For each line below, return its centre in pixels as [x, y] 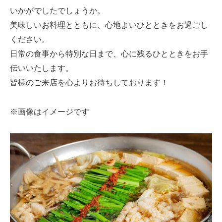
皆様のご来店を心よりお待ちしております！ [89, 82]
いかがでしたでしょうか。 [57, 10]
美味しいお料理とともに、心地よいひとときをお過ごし [109, 25]
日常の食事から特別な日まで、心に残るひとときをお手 [109, 54]
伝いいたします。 [42, 68]
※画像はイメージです [50, 111]
